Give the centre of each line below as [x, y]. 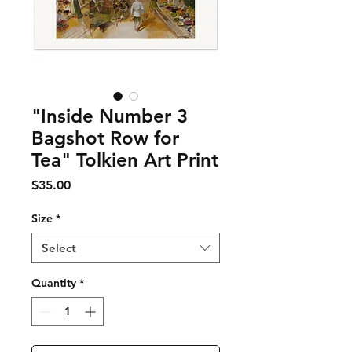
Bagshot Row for [105, 137]
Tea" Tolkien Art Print [125, 159]
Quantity [54, 282]
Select [59, 247]
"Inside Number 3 [110, 115]
